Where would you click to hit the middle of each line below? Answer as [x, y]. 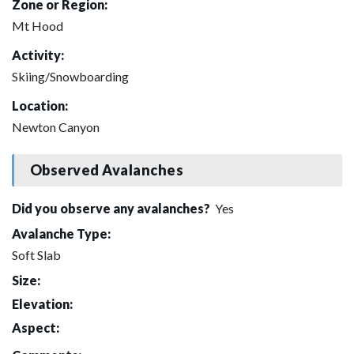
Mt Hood [38, 25]
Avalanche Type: [61, 233]
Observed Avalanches [107, 170]
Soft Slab [36, 254]
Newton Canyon [56, 126]
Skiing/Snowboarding [70, 76]
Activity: [38, 55]
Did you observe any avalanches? [112, 208]
